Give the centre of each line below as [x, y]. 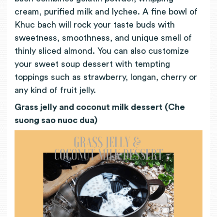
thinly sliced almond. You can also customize [102, 51]
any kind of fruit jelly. [55, 90]
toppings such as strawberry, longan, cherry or [106, 77]
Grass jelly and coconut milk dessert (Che [100, 107]
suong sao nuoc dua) [56, 120]
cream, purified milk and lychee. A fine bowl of [106, 12]
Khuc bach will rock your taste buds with [95, 25]
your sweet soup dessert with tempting [92, 64]
